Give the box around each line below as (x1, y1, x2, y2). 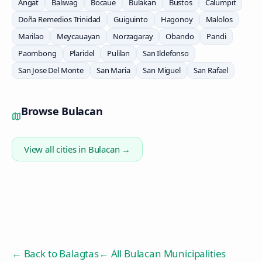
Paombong (18, 48, 57, 58)
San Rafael (193, 65, 229, 75)
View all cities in (24, 143, 88, 155)
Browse (21, 104, 62, 118)
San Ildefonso (143, 48, 189, 58)
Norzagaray (113, 31, 153, 42)
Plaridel (69, 48, 95, 58)
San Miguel (143, 65, 181, 75)
